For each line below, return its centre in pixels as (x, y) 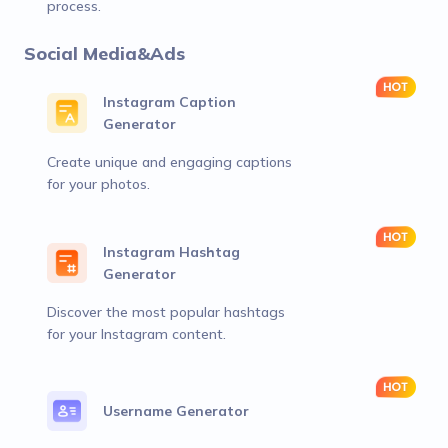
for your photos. (98, 184)
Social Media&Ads (104, 53)
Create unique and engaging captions (169, 162)
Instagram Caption (169, 102)
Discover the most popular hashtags (166, 312)
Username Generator (176, 411)
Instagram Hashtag (171, 252)
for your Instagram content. (136, 334)
